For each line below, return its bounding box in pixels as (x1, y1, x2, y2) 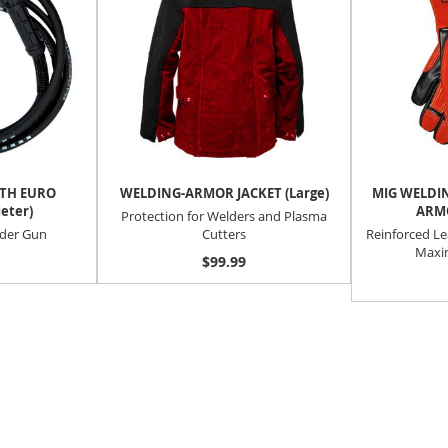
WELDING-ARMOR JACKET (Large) (119, 184, 329, 203)
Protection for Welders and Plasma (121, 206, 327, 225)
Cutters (202, 224, 246, 243)
